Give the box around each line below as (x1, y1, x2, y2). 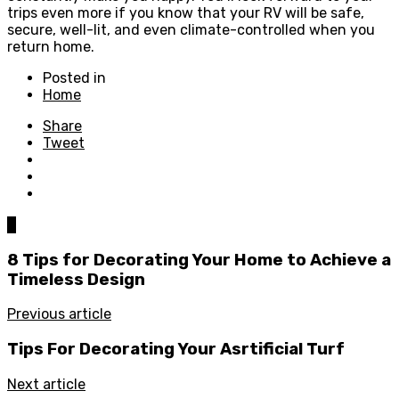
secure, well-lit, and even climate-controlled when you (7, 20, 375, 38)
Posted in (43, 69, 106, 86)
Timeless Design (7, 269, 145, 289)
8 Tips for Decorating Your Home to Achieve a (7, 249, 391, 270)
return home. (7, 37, 94, 55)
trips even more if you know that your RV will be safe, (7, 4, 364, 21)
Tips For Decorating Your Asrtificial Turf (7, 338, 345, 359)
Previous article (7, 305, 111, 323)
